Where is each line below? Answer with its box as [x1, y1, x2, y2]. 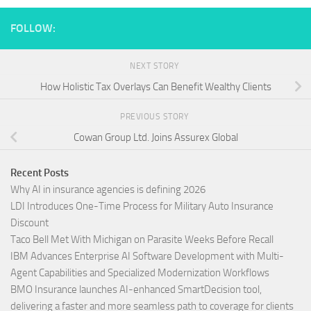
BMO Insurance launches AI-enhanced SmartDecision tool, [10, 283, 262, 296]
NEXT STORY [130, 60, 181, 71]
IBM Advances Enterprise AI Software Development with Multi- [10, 249, 284, 262]
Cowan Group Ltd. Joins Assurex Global [73, 131, 238, 144]
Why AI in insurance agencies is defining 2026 [10, 183, 205, 196]
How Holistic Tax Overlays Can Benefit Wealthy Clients [40, 80, 271, 93]
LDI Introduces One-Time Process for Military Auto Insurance [10, 199, 274, 212]
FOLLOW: [10, 21, 56, 35]
